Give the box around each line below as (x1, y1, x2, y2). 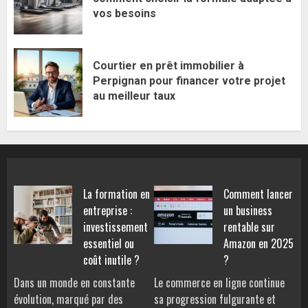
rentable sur (223, 219, 275, 236)
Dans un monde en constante (14, 274, 135, 291)
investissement (83, 219, 148, 236)
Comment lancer (223, 186, 293, 203)
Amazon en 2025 (223, 235, 294, 252)
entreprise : (83, 202, 132, 219)
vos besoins (93, 6, 156, 20)
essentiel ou (83, 235, 134, 252)
